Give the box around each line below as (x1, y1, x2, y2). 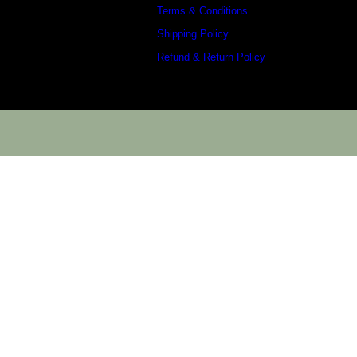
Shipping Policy (157, 28, 229, 40)
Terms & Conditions (157, 5, 248, 17)
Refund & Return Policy (157, 51, 265, 63)
